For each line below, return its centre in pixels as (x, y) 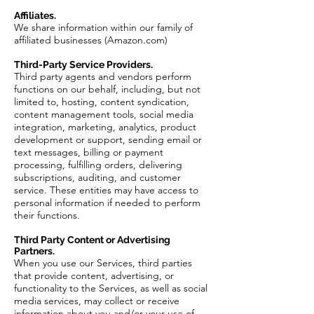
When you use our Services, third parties (103, 263)
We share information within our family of (103, 27)
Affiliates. (35, 15)
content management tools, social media (104, 114)
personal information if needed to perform (107, 203)
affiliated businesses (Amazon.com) (91, 40)
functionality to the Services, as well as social (111, 288)
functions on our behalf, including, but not (107, 89)
